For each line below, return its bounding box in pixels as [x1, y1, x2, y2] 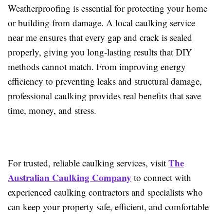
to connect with [131, 171, 191, 184]
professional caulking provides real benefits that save [8, 90, 201, 102]
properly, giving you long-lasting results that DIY [8, 46, 192, 58]
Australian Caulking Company [8, 171, 131, 184]
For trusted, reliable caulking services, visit [8, 157, 168, 169]
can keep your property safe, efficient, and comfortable [8, 200, 209, 213]
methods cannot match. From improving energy [8, 60, 186, 73]
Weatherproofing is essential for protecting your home [8, 2, 207, 15]
